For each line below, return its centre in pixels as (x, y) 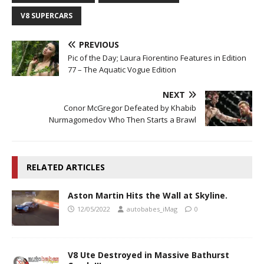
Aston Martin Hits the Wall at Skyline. (148, 195)
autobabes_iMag (152, 209)
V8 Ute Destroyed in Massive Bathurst (148, 255)
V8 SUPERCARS (47, 15)
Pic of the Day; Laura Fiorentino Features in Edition (157, 57)
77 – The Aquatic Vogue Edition (122, 69)
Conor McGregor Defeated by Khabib (130, 108)
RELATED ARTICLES (66, 167)
